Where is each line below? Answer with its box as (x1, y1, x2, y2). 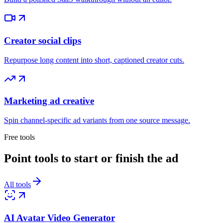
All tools (4, 180, 31, 189)
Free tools (4, 133, 35, 141)
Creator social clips (4, 35, 81, 46)
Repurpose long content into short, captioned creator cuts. (4, 55, 184, 64)
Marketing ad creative (4, 96, 94, 107)
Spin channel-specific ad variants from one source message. (4, 116, 190, 124)
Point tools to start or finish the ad (4, 151, 178, 165)
